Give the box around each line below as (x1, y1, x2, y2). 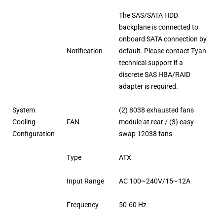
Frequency (67, 201, 99, 209)
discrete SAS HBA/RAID (119, 71, 191, 79)
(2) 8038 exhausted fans (119, 106, 194, 114)
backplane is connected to (119, 23, 199, 32)
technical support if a (119, 59, 184, 67)
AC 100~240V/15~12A (119, 177, 191, 185)
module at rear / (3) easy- (119, 118, 196, 126)
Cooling (12, 118, 36, 126)
